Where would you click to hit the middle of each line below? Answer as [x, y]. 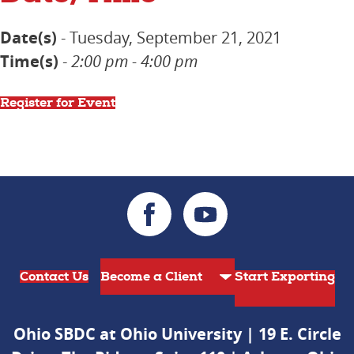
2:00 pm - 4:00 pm [134, 61]
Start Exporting [284, 277]
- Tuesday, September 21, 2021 [169, 37]
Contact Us [54, 277]
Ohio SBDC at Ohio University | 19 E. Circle [177, 334]
